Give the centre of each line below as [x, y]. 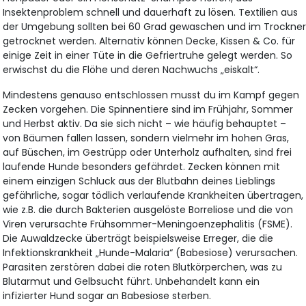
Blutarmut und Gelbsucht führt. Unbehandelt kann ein [131, 281]
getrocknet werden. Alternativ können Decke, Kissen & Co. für [149, 41]
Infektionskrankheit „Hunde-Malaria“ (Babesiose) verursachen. [151, 252]
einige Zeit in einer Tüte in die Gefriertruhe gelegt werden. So [148, 55]
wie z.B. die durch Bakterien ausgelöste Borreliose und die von [148, 209]
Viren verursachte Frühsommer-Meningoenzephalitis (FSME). [148, 224]
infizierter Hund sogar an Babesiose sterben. [107, 295]
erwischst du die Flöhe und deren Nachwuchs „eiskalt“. [131, 69]
